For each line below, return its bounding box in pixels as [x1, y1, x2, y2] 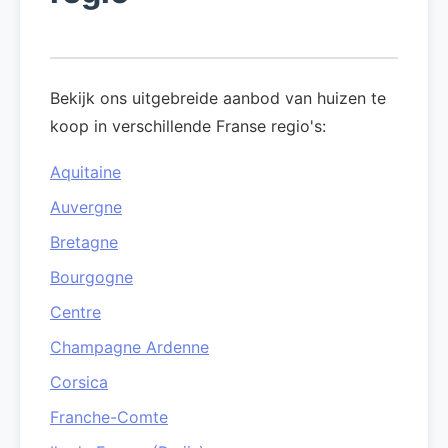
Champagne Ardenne [50, 337, 209, 357]
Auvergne [50, 197, 122, 217]
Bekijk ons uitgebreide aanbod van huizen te [50, 88, 386, 108]
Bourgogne [50, 267, 133, 287]
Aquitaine [50, 162, 121, 182]
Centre [50, 302, 101, 322]
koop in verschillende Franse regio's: [50, 116, 326, 136]
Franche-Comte [50, 407, 168, 427]
